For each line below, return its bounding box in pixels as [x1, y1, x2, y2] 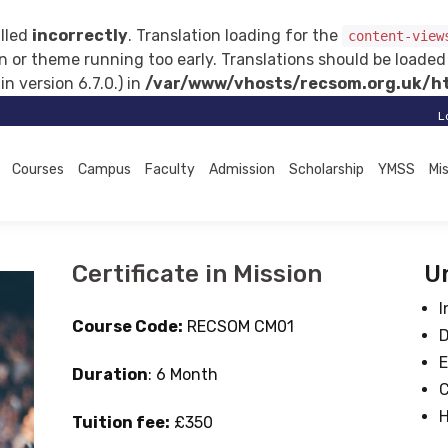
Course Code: [71, 317, 183, 336]
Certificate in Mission [71, 260, 322, 288]
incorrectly [32, 26, 128, 45]
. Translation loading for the [128, 26, 342, 45]
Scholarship [289, 161, 364, 178]
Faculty [145, 161, 195, 178]
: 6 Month [147, 365, 218, 384]
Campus [78, 161, 131, 178]
